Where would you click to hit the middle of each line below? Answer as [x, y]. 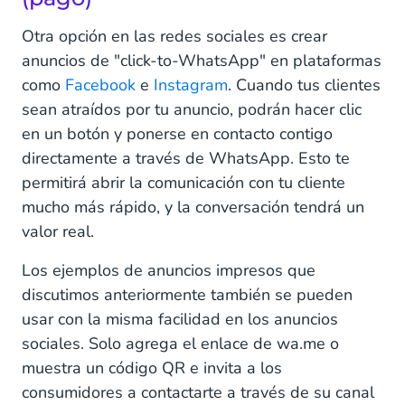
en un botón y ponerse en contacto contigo [177, 133]
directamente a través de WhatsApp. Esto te [186, 158]
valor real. [58, 231]
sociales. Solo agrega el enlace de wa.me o [180, 343]
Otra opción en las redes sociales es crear [174, 36]
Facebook [103, 85]
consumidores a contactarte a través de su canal [198, 392]
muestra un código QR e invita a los [152, 367]
